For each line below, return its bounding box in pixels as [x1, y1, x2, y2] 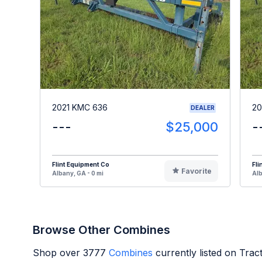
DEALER [191, 104, 215, 111]
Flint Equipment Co [52, 160, 109, 168]
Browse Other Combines [33, 222, 170, 237]
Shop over [33, 246, 83, 258]
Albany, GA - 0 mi [52, 169, 104, 177]
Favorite [181, 166, 212, 175]
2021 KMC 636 [52, 102, 108, 113]
